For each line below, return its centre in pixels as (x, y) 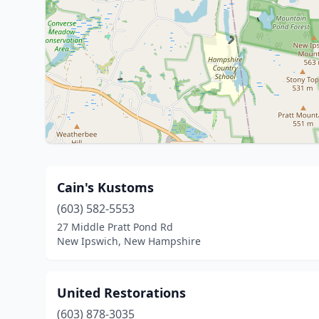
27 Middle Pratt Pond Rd (115, 227)
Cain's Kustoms (105, 187)
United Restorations (121, 293)
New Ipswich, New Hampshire (129, 241)
